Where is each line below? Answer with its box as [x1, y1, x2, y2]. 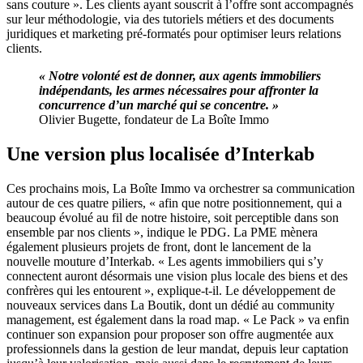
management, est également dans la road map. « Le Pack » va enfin [6, 312, 349, 327]
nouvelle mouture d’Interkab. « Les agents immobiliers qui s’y [6, 254, 323, 268]
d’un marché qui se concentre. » [109, 97, 279, 112]
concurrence [39, 97, 109, 112]
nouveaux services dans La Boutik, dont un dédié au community [6, 297, 335, 312]
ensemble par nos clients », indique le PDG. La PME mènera [6, 224, 318, 239]
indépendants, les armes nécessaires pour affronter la [39, 83, 318, 97]
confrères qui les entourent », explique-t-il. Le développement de [6, 283, 335, 297]
